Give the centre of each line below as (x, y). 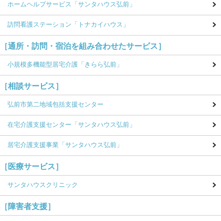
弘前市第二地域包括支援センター (55, 105)
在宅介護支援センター (39, 125)
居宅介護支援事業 (33, 145)
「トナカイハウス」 (100, 25)
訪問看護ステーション (39, 25)
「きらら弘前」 (100, 65)
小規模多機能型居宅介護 (43, 65)
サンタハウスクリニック (43, 185)
